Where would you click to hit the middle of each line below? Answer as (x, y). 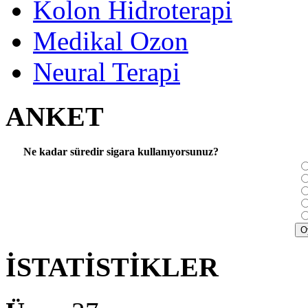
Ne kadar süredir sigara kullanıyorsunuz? (121, 152)
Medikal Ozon (111, 41)
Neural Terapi (107, 72)
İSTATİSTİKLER (112, 267)
